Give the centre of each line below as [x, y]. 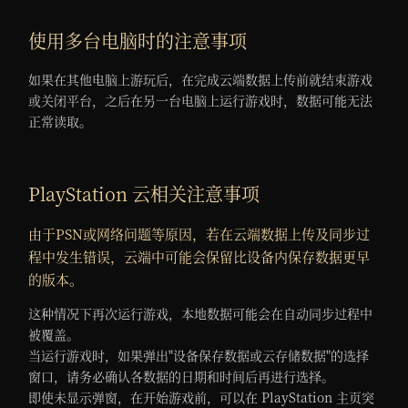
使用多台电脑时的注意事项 [138, 41]
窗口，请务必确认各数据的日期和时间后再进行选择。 [182, 377]
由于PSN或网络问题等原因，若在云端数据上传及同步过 [199, 234]
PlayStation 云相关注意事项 [144, 194]
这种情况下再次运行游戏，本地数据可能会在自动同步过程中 [201, 314]
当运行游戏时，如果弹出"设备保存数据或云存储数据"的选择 [199, 356]
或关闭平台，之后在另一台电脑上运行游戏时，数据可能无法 [201, 101]
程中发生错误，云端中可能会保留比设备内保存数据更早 [199, 257]
